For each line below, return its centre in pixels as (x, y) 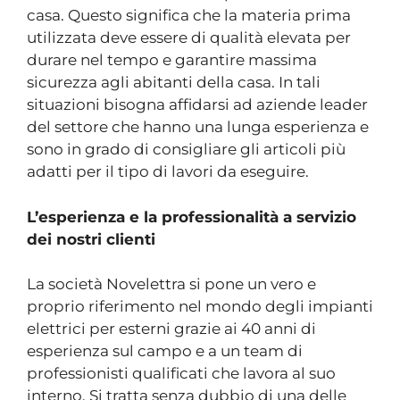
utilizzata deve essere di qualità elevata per (189, 37)
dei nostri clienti (91, 239)
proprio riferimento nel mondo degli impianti (200, 306)
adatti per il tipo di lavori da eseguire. (168, 171)
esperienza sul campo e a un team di (165, 351)
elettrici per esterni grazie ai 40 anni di (171, 329)
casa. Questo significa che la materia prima (189, 15)
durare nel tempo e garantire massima (172, 60)
